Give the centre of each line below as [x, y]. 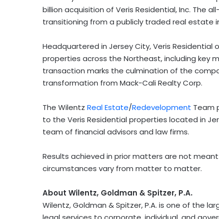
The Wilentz [65, 108]
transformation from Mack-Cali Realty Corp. [122, 83]
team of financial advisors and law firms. [116, 132]
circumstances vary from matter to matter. [122, 169]
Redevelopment [162, 108]
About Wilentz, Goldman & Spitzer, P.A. [118, 193]
